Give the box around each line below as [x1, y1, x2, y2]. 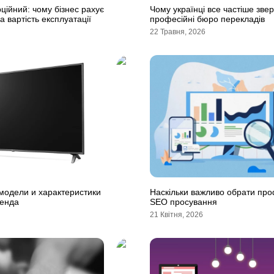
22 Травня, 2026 [150, 28, 206, 36]
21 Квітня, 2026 [150, 210, 203, 219]
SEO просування [150, 197, 217, 207]
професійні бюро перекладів [150, 14, 265, 24]
